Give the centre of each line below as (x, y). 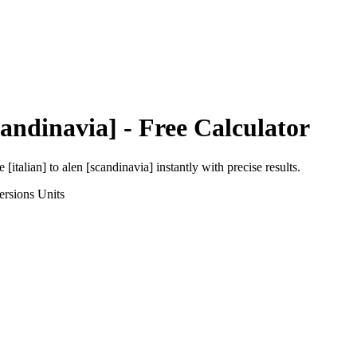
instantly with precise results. (227, 167)
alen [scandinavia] (108, 167)
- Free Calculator (214, 128)
